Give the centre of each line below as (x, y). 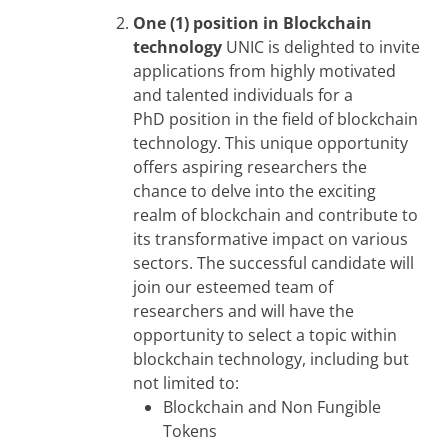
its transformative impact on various (270, 238)
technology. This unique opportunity (270, 142)
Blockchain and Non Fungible (272, 406)
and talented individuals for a (243, 94)
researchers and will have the (243, 310)
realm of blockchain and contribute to (275, 214)
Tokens (190, 430)
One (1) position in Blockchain (252, 22)
